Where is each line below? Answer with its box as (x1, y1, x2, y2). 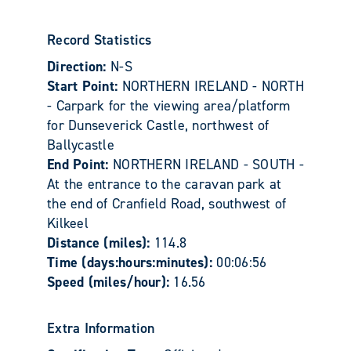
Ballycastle (47, 135, 114, 154)
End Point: (47, 154, 113, 174)
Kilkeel (47, 213, 89, 233)
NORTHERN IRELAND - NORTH (121, 76, 304, 96)
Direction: (47, 56, 110, 76)
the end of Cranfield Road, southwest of (47, 194, 287, 213)
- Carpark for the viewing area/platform (47, 96, 291, 115)
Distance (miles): (47, 233, 154, 252)
